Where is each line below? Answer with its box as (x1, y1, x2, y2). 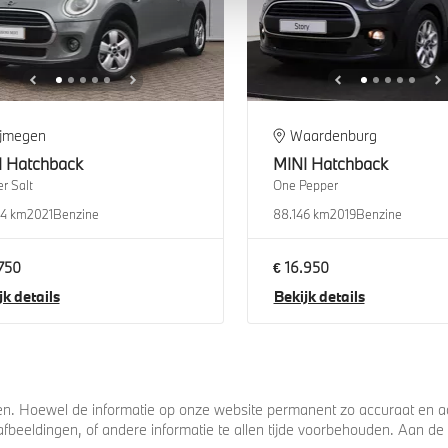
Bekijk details (273, 287, 365, 307)
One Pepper (272, 176, 338, 193)
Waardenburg (290, 125, 378, 145)
